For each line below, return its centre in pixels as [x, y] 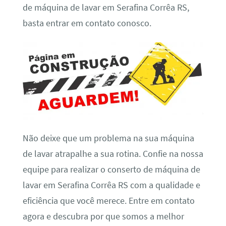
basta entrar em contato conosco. [87, 23]
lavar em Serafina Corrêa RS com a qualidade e [111, 185]
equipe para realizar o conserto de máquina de [111, 170]
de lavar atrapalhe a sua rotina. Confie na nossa [113, 154]
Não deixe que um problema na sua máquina [108, 138]
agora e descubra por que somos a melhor [103, 217]
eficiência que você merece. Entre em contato [108, 201]
